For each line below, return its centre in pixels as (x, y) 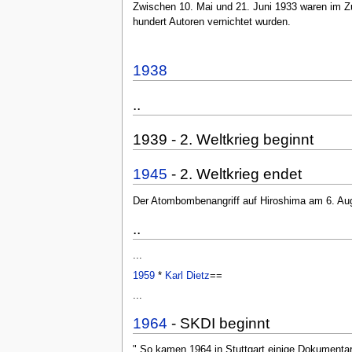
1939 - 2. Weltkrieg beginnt (223, 139)
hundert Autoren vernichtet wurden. (211, 22)
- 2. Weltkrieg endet (234, 174)
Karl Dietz (187, 275)
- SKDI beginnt (218, 323)
